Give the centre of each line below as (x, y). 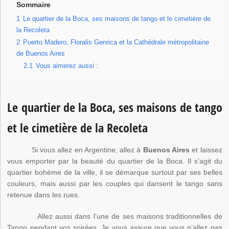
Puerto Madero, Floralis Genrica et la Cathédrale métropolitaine (116, 43)
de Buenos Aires (41, 54)
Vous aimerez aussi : (67, 66)
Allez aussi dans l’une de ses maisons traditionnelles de (115, 216)
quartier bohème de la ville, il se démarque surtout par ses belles (115, 173)
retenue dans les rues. (44, 195)
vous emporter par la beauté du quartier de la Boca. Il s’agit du (115, 161)
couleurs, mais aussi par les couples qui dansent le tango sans (115, 184)
